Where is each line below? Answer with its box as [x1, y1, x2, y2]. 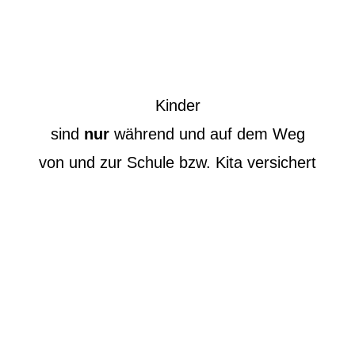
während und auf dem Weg [109, 124, 305, 143]
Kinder [155, 96, 200, 114]
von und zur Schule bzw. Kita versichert [39, 153, 316, 171]
